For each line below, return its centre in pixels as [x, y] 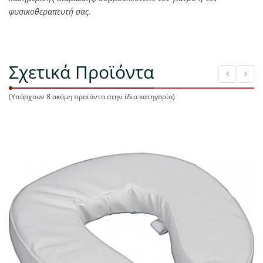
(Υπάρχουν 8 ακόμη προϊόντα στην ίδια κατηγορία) [92, 97]
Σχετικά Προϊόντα [81, 72]
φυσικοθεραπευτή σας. [50, 11]
